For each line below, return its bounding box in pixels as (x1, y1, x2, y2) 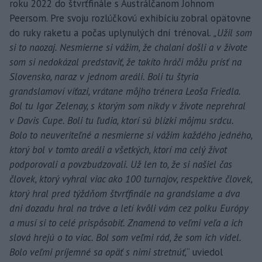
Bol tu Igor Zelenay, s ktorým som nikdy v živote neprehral (9, 99, 246, 112)
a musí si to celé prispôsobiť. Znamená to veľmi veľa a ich (9, 216, 243, 229)
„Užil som (213, 26, 252, 39)
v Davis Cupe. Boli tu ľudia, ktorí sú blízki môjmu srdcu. (9, 113, 233, 127)
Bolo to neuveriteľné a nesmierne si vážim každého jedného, (9, 128, 252, 142)
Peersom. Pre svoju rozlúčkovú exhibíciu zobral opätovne (9, 11, 251, 25)
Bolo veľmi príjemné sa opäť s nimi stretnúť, (9, 245, 187, 258)
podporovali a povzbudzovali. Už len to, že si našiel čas (9, 157, 232, 171)
